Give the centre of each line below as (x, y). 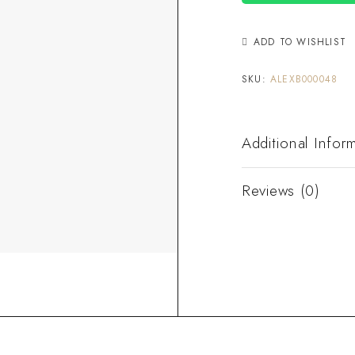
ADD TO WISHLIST (300, 42)
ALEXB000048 (304, 79)
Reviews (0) (281, 190)
